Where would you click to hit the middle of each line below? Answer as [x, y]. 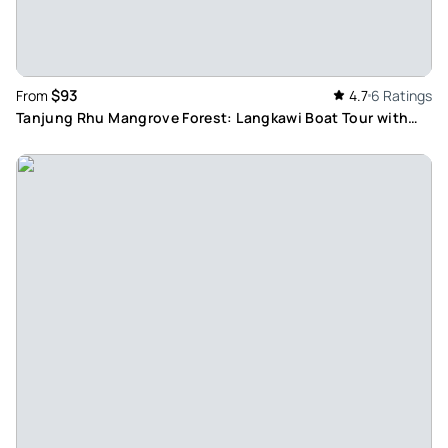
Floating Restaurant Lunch [110, 139]
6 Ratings [401, 96]
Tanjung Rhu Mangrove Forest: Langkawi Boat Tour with [212, 118]
